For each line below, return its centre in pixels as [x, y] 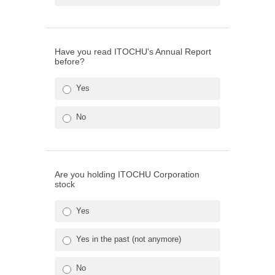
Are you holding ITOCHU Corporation [127, 174]
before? [70, 61]
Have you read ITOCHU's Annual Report [133, 51]
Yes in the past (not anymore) [129, 239]
